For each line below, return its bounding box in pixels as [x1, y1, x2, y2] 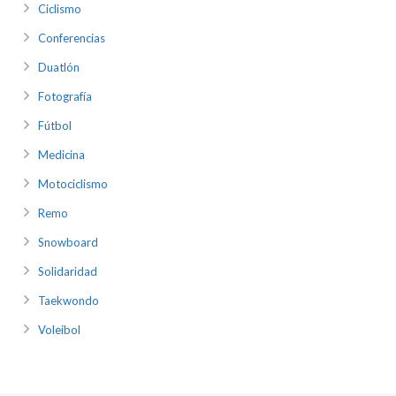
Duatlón [38, 60, 80, 75]
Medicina [38, 148, 85, 163]
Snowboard [38, 235, 98, 250]
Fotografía [38, 89, 92, 104]
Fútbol [38, 118, 72, 133]
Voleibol [38, 323, 80, 338]
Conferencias [38, 31, 105, 46]
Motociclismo [38, 177, 108, 192]
